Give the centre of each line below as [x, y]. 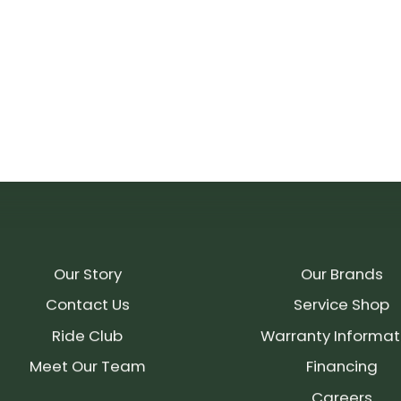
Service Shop [342, 305]
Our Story [87, 274]
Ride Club [88, 335]
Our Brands [341, 274]
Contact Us [87, 305]
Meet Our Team [87, 367]
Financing [341, 367]
